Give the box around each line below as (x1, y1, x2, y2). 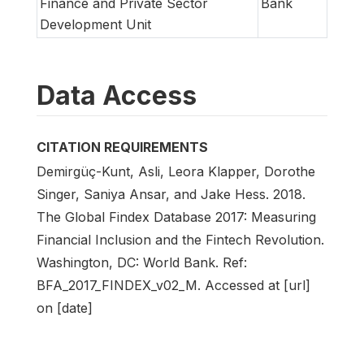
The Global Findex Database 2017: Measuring (37, 209, 316, 226)
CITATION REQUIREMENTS (37, 139, 208, 156)
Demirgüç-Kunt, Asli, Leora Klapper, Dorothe (37, 163, 315, 180)
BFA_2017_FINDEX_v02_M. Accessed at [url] (37, 277, 310, 294)
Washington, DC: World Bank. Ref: (37, 254, 247, 271)
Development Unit (40, 16, 151, 33)
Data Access (37, 80, 197, 112)
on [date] (37, 300, 93, 317)
